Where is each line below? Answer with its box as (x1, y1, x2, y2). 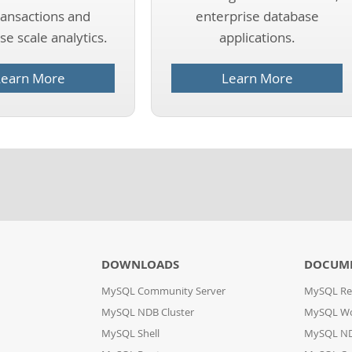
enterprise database (195, 7, 319, 25)
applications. (218, 28, 295, 46)
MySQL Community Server (101, 284, 225, 298)
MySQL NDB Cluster (101, 306, 194, 319)
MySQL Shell (101, 327, 159, 340)
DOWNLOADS (101, 256, 179, 273)
